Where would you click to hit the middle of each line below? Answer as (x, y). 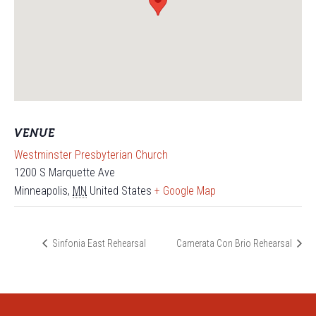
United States (121, 191)
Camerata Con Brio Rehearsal (235, 244)
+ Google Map (185, 191)
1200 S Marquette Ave (65, 172)
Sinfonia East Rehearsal (98, 244)
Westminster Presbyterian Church (91, 155)
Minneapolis (41, 191)
